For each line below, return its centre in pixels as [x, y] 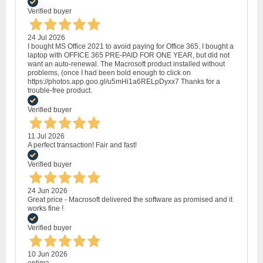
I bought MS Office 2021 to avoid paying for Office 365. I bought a [131, 47]
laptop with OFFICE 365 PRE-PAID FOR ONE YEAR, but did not [129, 55]
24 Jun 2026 [48, 191]
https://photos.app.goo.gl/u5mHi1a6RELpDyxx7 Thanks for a [124, 82]
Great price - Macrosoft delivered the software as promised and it [130, 200]
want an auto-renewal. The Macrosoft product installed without [126, 64]
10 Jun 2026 [48, 254]
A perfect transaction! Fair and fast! [82, 145]
